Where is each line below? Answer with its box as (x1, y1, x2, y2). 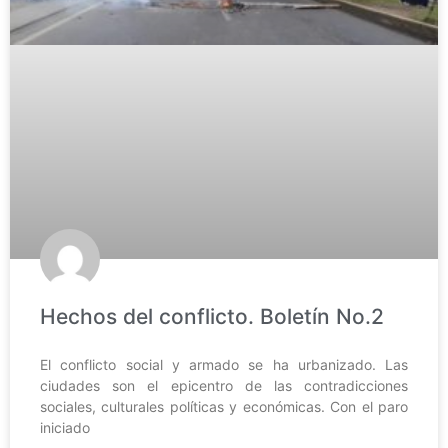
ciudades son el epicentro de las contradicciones (40, 376, 408, 394)
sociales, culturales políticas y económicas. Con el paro (40, 397, 408, 415)
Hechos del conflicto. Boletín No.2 (40, 303, 384, 329)
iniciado (40, 418, 90, 436)
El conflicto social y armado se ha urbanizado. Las (40, 355, 408, 373)
